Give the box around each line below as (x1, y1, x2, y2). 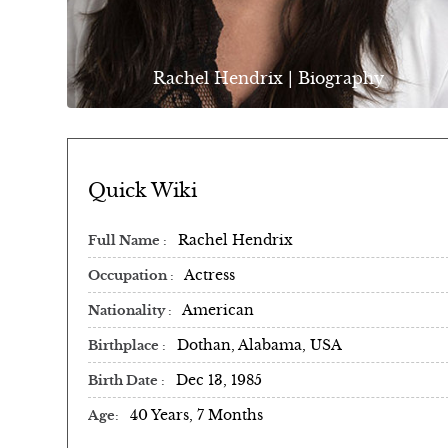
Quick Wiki (88, 178, 197, 202)
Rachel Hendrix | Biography (153, 68, 385, 89)
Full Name (88, 232, 163, 249)
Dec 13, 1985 (176, 370, 262, 389)
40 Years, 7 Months (130, 405, 263, 424)
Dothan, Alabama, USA (177, 335, 342, 354)
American (182, 300, 254, 319)
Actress (184, 265, 235, 284)
